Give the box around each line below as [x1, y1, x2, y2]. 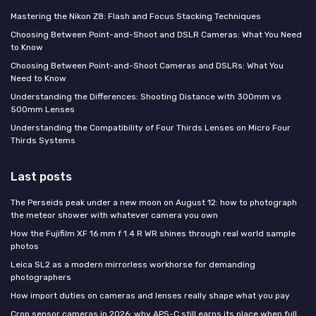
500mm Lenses [11, 104, 75, 115]
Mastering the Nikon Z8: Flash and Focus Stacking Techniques [11, 11, 261, 22]
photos [11, 241, 39, 252]
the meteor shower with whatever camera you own [11, 210, 218, 221]
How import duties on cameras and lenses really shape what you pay [11, 291, 290, 301]
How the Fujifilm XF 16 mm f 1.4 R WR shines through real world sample [11, 229, 296, 239]
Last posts [11, 169, 72, 184]
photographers [11, 272, 71, 283]
